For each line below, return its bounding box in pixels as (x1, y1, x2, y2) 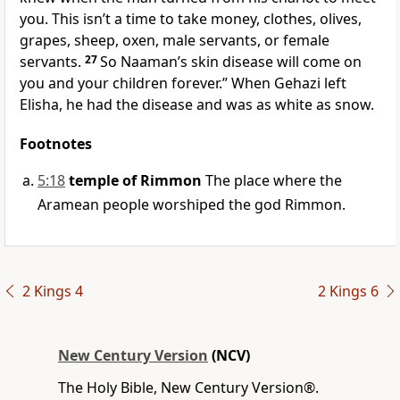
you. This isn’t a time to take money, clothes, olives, (20, 9, 362, 29)
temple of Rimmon (69, 171, 202, 191)
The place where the (202, 171, 342, 191)
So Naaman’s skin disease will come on (100, 52, 362, 72)
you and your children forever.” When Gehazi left (20, 73, 346, 94)
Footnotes (20, 134, 92, 154)
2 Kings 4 (21, 281, 83, 302)
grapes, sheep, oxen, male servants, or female (20, 30, 329, 51)
